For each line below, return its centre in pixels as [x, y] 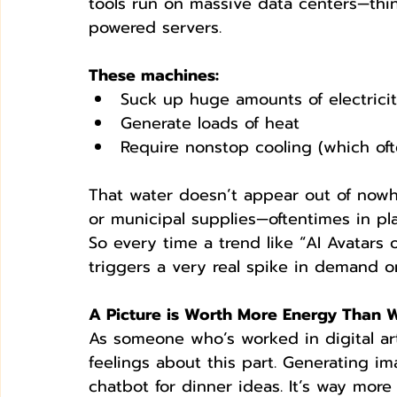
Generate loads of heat [210, 123]
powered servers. [158, 27]
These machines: [154, 75]
